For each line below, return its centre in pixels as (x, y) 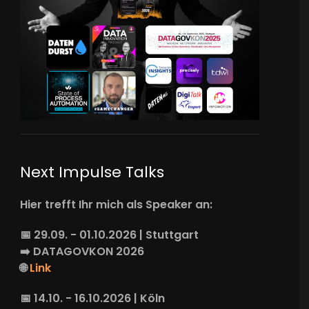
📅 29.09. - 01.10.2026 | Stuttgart (110, 235)
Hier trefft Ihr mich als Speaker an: (117, 204)
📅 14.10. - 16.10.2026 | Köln (93, 298)
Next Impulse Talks (92, 172)
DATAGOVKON (75, 251)
